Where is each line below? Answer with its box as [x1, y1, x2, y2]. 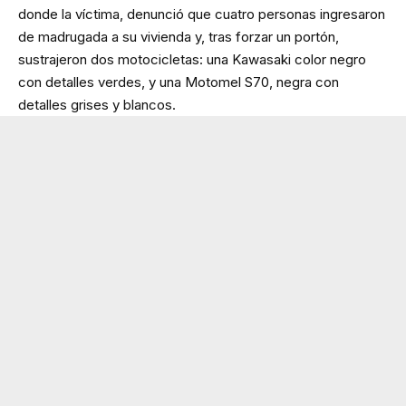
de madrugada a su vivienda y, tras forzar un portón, [18, 27, 339, 45]
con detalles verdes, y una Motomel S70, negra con [18, 72, 339, 91]
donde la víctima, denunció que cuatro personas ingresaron [18, 5, 385, 23]
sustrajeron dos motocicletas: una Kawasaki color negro [18, 50, 366, 68]
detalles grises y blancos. [18, 95, 176, 113]
